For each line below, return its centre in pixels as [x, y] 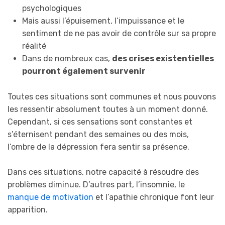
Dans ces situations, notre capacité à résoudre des [103, 172]
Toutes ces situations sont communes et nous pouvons [112, 96]
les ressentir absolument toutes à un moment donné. [108, 109]
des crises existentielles [163, 59]
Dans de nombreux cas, [67, 59]
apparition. [28, 210]
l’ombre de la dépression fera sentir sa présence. [98, 147]
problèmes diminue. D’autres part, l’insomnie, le [96, 185]
